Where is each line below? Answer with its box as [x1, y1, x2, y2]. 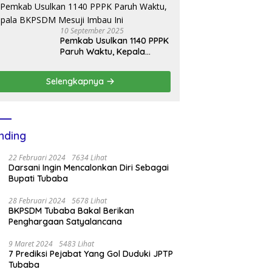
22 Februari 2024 [8, 152, 66, 163]
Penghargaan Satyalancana [8, 216, 123, 227]
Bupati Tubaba [8, 172, 69, 184]
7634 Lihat [72, 152, 107, 163]
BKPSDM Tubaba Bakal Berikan [8, 205, 135, 216]
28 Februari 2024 [8, 195, 66, 206]
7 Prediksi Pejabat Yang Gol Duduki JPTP [8, 248, 174, 259]
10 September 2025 [60, 25, 124, 36]
